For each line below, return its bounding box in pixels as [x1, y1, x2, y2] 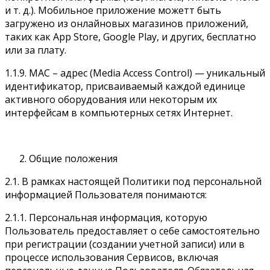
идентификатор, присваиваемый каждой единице [5, 79, 245, 93]
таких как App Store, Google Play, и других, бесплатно [5, 30, 256, 43]
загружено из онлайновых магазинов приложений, [5, 16, 248, 30]
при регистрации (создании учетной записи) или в [5, 237, 245, 251]
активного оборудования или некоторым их [5, 92, 217, 106]
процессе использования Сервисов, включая [5, 250, 218, 264]
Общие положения [29, 151, 118, 165]
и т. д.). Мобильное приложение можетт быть [5, 3, 221, 17]
